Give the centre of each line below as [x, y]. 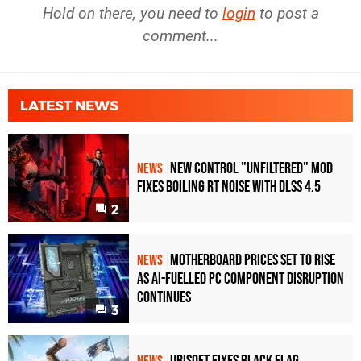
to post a [287, 13]
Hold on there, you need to [132, 13]
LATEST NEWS [69, 105]
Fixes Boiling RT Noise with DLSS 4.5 [229, 187]
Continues [164, 297]
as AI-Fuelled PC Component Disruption [241, 278]
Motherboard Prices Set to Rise [253, 260]
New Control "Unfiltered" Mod [251, 169]
